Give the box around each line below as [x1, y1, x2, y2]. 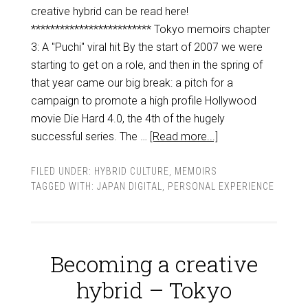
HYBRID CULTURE [93, 166, 169, 177]
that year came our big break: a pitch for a [30, 76, 233, 89]
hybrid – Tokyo [76, 275, 232, 305]
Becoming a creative [49, 249, 258, 278]
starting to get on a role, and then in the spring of [30, 58, 263, 71]
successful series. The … [30, 130, 150, 143]
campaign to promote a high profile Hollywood [30, 94, 256, 107]
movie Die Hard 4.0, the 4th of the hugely [30, 112, 225, 125]
